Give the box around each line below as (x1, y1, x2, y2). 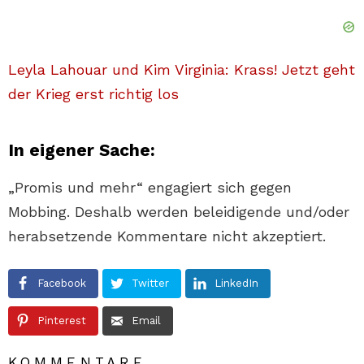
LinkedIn (214, 276, 258, 289)
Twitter (132, 276, 169, 289)
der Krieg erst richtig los (8, 84, 179, 102)
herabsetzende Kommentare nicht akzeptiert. (8, 227, 326, 245)
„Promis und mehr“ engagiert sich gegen (8, 178, 292, 196)
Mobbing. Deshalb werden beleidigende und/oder (8, 202, 349, 220)
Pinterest (37, 314, 86, 327)
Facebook (37, 276, 86, 289)
